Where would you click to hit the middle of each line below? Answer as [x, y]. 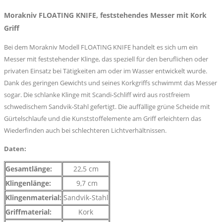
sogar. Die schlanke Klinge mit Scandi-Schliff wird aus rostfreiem [97, 95]
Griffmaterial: [28, 212]
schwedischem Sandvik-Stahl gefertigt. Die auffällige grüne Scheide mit [107, 107]
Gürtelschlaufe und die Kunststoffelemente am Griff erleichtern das [103, 119]
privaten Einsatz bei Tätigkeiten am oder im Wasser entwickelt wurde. [106, 71]
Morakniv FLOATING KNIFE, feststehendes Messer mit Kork [105, 15]
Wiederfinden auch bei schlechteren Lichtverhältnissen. [85, 131]
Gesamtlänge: [29, 169]
